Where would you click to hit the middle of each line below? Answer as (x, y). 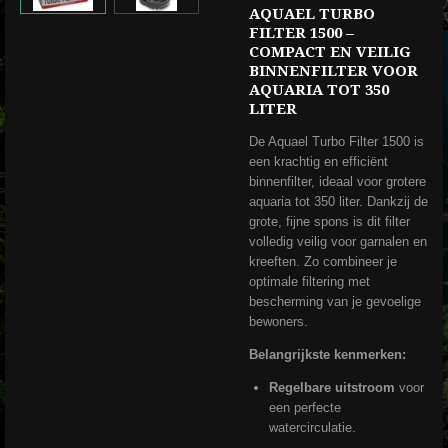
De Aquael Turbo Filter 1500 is (336, 142)
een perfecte (304, 408)
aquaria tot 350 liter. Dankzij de (338, 202)
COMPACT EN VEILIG (330, 52)
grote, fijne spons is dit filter (329, 222)
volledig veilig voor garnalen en (338, 242)
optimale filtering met (309, 282)
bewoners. (278, 322)
